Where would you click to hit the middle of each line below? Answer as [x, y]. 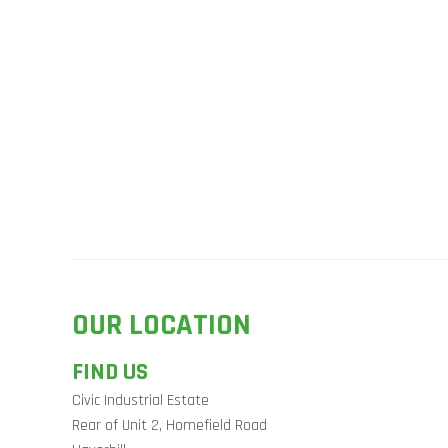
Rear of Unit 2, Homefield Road [169, 425]
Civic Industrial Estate [140, 400]
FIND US [110, 372]
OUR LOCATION [161, 325]
